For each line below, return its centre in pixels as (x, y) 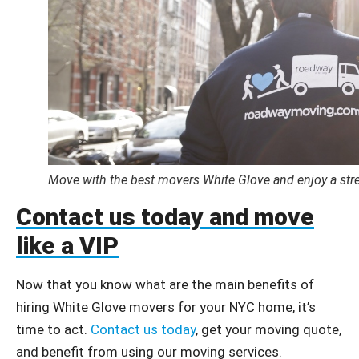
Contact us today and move (165, 217)
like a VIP (67, 246)
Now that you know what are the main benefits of (165, 285)
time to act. (53, 330)
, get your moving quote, (268, 330)
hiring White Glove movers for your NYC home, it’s (166, 307)
